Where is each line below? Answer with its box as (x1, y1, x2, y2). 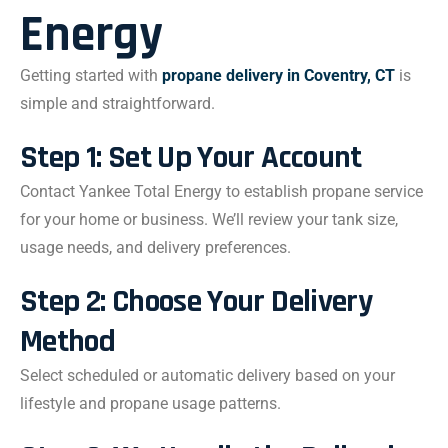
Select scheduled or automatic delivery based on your (20, 366, 395, 385)
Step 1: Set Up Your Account (20, 137, 362, 178)
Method (20, 321, 116, 362)
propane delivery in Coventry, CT (162, 66, 395, 85)
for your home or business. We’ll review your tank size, (20, 210, 398, 229)
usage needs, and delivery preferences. (20, 238, 291, 257)
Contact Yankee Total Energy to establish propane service (20, 182, 423, 201)
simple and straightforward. (20, 94, 215, 113)
